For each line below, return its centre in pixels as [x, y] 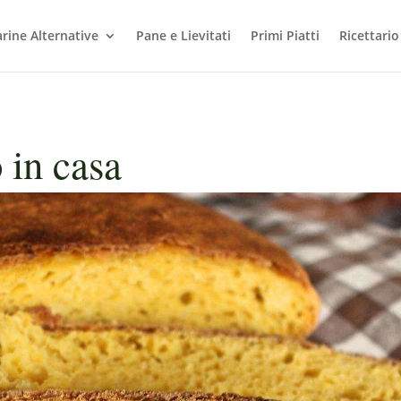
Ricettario [369, 35]
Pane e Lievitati [183, 35]
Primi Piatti [285, 35]
